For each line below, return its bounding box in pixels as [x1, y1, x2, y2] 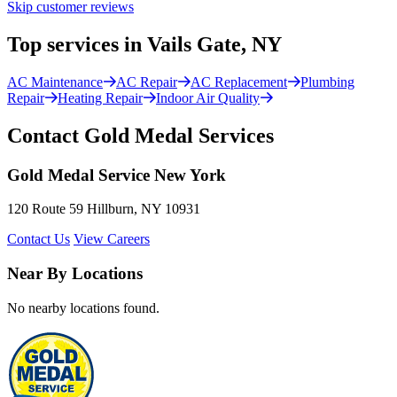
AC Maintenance [7, 74, 103, 90]
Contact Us [7, 231, 70, 247]
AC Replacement [191, 74, 287, 90]
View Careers [74, 231, 150, 247]
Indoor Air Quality [156, 90, 260, 105]
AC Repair [116, 74, 177, 90]
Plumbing [300, 74, 354, 90]
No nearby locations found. [7, 300, 160, 315]
